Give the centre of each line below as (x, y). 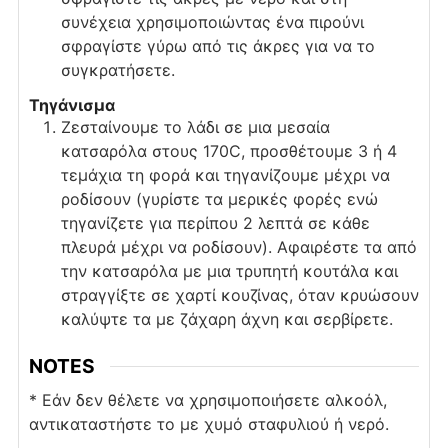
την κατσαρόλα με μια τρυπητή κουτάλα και (229, 271)
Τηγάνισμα (71, 105)
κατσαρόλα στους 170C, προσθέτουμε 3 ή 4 (228, 151)
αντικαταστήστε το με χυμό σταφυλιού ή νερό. (208, 423)
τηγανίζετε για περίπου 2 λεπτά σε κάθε (215, 223)
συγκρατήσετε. (117, 70)
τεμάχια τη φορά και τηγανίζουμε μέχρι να (225, 175)
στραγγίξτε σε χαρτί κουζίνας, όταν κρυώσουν (239, 295)
